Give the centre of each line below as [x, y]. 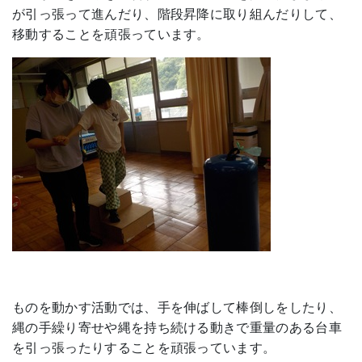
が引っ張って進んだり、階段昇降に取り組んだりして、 [177, 15]
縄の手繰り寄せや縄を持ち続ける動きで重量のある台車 [177, 328]
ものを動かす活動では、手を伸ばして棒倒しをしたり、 [177, 308]
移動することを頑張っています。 [111, 35]
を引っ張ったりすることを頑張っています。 [144, 348]
